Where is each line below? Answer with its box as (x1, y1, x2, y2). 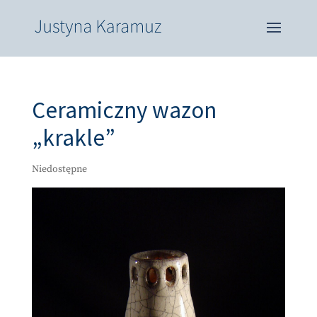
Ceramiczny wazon (31, 96, 217, 125)
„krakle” (31, 123, 115, 152)
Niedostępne (31, 163, 87, 175)
